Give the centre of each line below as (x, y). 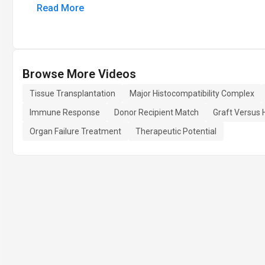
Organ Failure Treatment (75, 131)
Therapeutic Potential (176, 131)
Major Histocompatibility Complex (192, 93)
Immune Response (65, 112)
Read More (60, 8)
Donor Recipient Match (156, 112)
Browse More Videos (79, 74)
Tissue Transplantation (72, 93)
